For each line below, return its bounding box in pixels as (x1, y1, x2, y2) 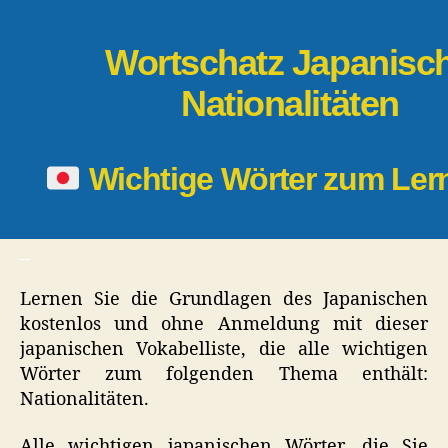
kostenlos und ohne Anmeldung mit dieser (20, 312, 428, 336)
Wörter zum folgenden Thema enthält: (20, 362, 428, 386)
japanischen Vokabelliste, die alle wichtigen (20, 337, 428, 361)
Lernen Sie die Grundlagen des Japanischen (20, 287, 428, 311)
